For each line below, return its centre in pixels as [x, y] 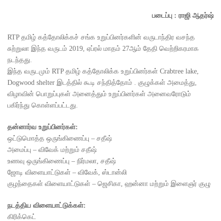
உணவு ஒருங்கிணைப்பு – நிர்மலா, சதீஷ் [62, 161]
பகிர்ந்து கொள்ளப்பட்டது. [43, 105]
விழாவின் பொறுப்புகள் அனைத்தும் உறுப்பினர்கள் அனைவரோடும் [99, 94]
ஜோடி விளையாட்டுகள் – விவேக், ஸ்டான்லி [67, 172]
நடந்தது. [20, 60]
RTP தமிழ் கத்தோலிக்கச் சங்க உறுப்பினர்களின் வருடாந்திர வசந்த [101, 37]
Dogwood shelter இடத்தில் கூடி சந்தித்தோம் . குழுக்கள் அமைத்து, [102, 83]
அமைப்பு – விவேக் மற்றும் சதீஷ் [52, 150]
